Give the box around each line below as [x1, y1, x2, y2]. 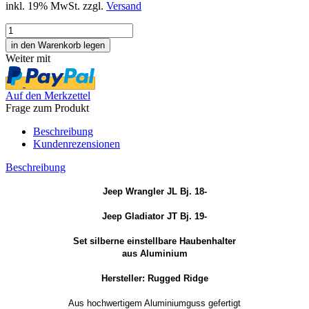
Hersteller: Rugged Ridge [101, 272, 208, 283]
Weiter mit [6, 52, 50, 64]
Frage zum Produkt [6, 101, 89, 114]
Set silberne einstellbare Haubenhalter [73, 235, 236, 246]
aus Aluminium [121, 248, 188, 259]
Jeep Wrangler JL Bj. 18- [102, 186, 207, 197]
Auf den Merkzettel [6, 89, 90, 101]
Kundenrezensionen [33, 137, 120, 150]
